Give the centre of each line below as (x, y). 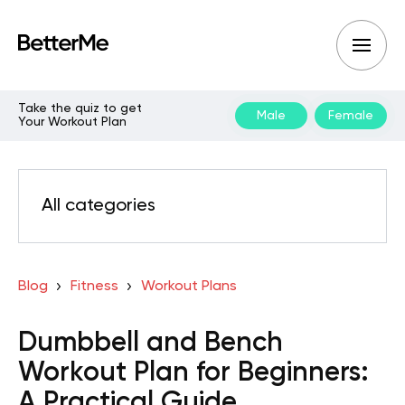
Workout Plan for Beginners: (193, 373)
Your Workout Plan (72, 122)
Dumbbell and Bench (151, 344)
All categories (99, 206)
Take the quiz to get (80, 108)
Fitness (94, 287)
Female (351, 115)
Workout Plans (188, 287)
